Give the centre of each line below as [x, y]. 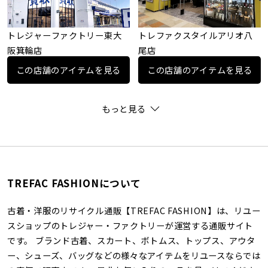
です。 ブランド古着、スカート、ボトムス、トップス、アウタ [131, 240]
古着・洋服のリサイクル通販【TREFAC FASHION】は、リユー [134, 211]
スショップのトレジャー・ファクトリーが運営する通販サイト [130, 226]
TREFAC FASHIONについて [74, 183]
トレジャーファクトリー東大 [64, 35]
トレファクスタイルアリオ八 [196, 35]
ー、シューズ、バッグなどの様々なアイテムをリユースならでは [134, 255]
